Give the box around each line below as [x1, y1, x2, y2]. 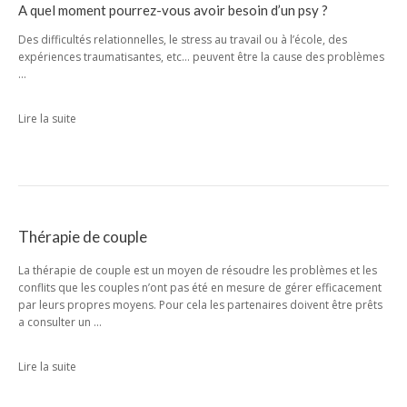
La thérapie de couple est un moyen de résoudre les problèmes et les [18, 263, 377, 278]
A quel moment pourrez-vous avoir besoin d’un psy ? [18, 2, 328, 18]
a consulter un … [18, 314, 102, 330]
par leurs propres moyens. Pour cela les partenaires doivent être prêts [18, 297, 382, 313]
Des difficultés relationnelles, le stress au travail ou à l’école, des [18, 32, 347, 47]
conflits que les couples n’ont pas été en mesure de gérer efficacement [18, 280, 382, 295]
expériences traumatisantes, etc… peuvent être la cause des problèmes [18, 49, 384, 65]
